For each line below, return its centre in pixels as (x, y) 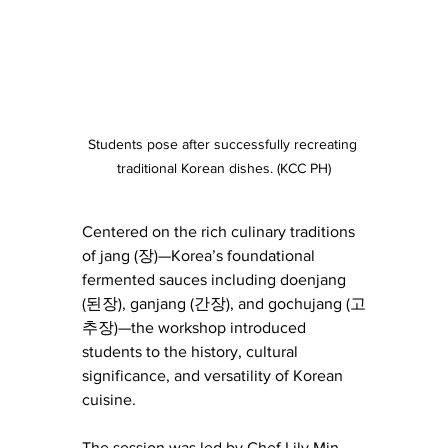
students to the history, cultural (192, 352)
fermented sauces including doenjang (216, 280)
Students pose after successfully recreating (224, 144)
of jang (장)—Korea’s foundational (200, 256)
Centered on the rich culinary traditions (220, 232)
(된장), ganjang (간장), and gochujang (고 (224, 304)
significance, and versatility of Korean (214, 376)
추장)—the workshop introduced (196, 328)
